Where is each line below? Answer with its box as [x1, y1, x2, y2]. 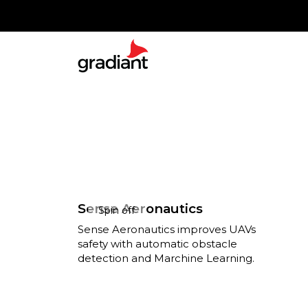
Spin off [98, 203, 135, 217]
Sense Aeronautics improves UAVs [78, 223, 256, 236]
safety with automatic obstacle [78, 237, 238, 250]
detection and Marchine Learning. [78, 252, 255, 265]
